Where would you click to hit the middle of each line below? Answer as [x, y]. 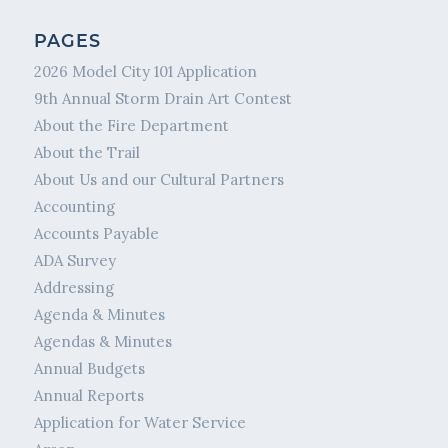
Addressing [73, 288]
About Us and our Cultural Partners [158, 180]
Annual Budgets [89, 369]
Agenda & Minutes [99, 315]
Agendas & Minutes [102, 342]
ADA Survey [74, 261]
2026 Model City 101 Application [145, 72]
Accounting [74, 207]
